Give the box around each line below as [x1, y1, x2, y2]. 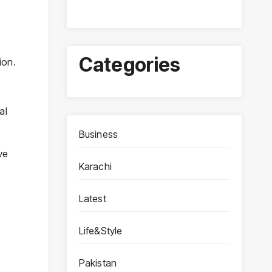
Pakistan [78, 256, 117, 269]
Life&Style [78, 224, 123, 237]
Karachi [78, 160, 112, 172]
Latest [78, 192, 106, 205]
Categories [78, 53, 181, 77]
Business [78, 127, 118, 140]
